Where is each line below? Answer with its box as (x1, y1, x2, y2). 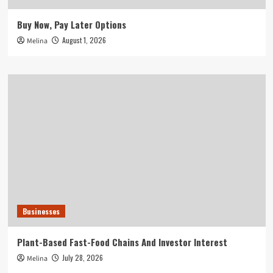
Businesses (22, 205, 60, 216)
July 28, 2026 (62, 252, 103, 263)
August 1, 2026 (62, 34, 106, 45)
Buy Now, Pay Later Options (16, 17, 126, 31)
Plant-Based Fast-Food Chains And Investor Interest (16, 235, 227, 249)
